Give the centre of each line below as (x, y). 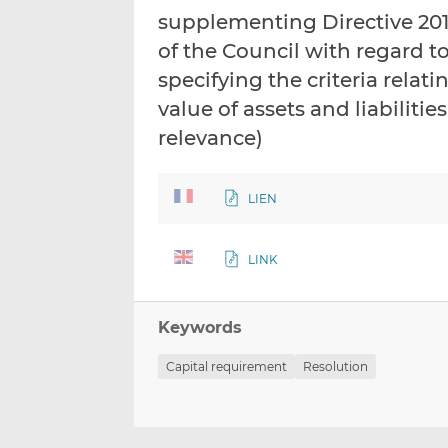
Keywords (200, 328)
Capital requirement (227, 367)
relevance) (211, 138)
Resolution (336, 367)
